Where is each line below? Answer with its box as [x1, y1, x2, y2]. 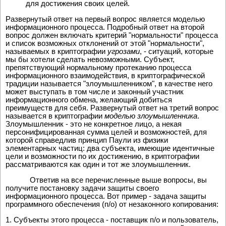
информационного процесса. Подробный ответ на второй [6, 23, 204, 32]
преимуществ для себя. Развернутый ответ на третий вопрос [6, 103, 219, 112]
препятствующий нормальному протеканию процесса [6, 63, 191, 72]
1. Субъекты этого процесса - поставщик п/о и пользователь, [6, 215, 218, 224]
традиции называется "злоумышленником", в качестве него [6, 79, 212, 88]
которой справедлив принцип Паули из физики [6, 136, 168, 145]
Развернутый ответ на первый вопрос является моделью [6, 15, 205, 24]
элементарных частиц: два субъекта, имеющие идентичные [6, 144, 214, 153]
